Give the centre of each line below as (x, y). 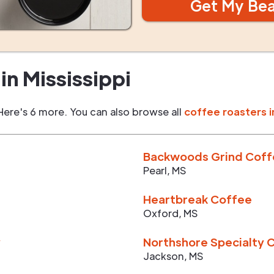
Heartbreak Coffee (198, 199)
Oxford (161, 213)
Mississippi (77, 78)
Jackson (164, 256)
